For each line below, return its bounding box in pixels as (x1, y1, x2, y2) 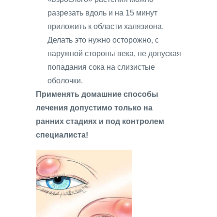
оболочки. (47, 76, 83, 85)
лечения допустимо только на (36, 103, 153, 112)
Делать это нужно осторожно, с (47, 35, 159, 44)
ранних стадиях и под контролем (36, 117, 164, 125)
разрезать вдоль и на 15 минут (47, 8, 157, 17)
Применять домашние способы (36, 90, 158, 98)
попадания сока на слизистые (47, 62, 155, 71)
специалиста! (36, 130, 88, 139)
